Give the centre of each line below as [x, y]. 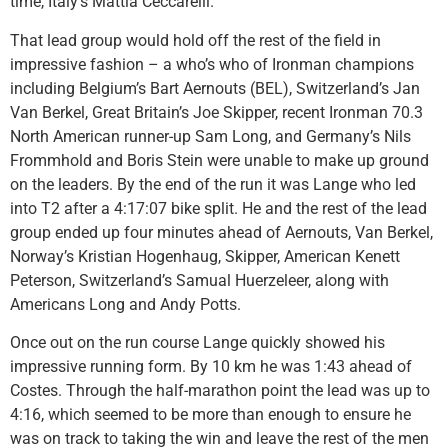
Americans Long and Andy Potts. [125, 304]
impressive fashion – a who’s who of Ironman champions [212, 64]
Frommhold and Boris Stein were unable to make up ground [219, 160]
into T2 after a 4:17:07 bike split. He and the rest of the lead [218, 208]
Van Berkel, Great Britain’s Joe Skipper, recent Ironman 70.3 [216, 112]
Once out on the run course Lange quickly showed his [197, 343]
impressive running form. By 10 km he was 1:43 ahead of [211, 367]
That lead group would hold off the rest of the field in [195, 40]
